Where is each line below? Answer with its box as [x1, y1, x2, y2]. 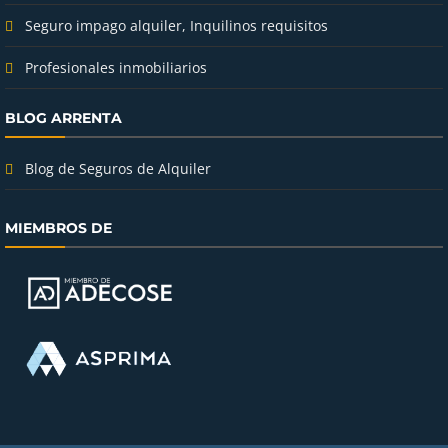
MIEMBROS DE [5, 218, 112, 237]
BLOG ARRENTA [5, 108, 122, 127]
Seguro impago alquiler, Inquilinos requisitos [25, 15, 328, 35]
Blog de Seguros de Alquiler [25, 158, 211, 178]
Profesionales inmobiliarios [25, 57, 207, 77]
